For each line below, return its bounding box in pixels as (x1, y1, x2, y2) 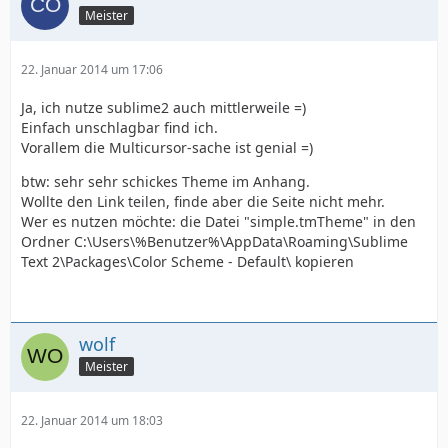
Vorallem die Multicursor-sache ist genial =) (21, 137, 313, 157)
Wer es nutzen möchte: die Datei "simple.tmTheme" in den (21, 211, 416, 231)
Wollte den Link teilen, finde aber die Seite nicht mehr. (21, 191, 385, 211)
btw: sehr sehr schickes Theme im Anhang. (21, 171, 310, 191)
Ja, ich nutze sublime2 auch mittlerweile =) (21, 97, 306, 117)
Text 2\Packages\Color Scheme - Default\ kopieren (21, 251, 354, 271)
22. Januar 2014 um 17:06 (21, 60, 163, 78)
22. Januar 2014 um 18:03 (21, 411, 163, 429)
